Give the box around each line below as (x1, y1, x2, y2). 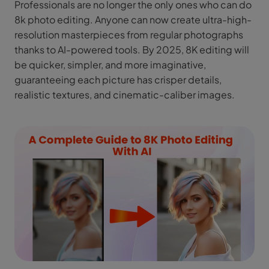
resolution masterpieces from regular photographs (14, 28, 243, 41)
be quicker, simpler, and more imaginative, (14, 58, 206, 71)
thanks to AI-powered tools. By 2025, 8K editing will (14, 43, 249, 56)
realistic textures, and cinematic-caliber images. (14, 88, 235, 101)
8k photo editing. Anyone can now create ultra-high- (14, 13, 252, 26)
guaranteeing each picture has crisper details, (14, 73, 222, 86)
